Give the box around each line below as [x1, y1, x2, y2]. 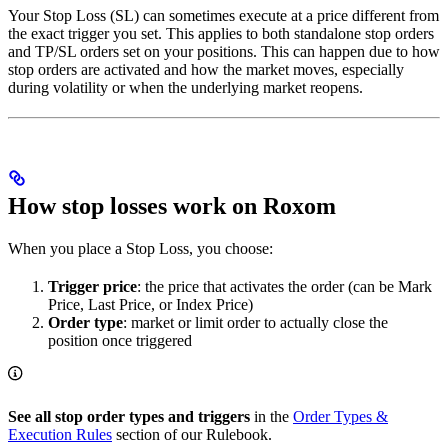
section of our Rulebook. [112, 426, 272, 444]
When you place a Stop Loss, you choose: [8, 240, 273, 258]
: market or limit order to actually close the [123, 314, 388, 332]
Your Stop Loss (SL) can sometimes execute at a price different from [8, 7, 439, 25]
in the [250, 408, 293, 426]
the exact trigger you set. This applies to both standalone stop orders [8, 25, 434, 43]
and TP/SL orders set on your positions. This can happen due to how [8, 43, 440, 61]
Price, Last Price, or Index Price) [48, 296, 253, 314]
